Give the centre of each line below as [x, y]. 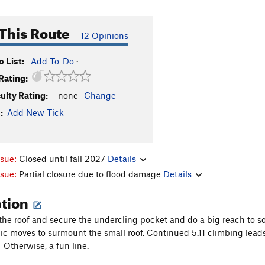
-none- [68, 95]
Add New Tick [35, 112]
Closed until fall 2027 [63, 158]
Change [100, 95]
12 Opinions [104, 35]
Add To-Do [52, 61]
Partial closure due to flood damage [91, 174]
